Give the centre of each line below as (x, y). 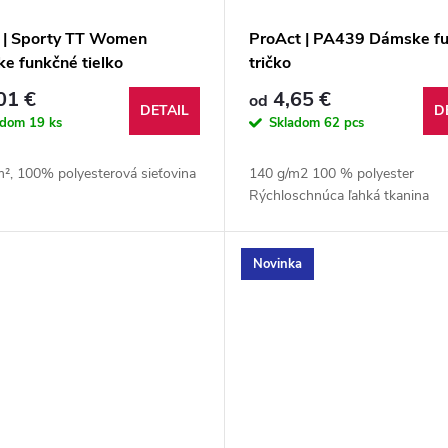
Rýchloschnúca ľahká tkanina (338, 196)
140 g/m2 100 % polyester (331, 174)
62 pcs (343, 122)
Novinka (277, 263)
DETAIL (164, 111)
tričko (269, 63)
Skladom (296, 122)
